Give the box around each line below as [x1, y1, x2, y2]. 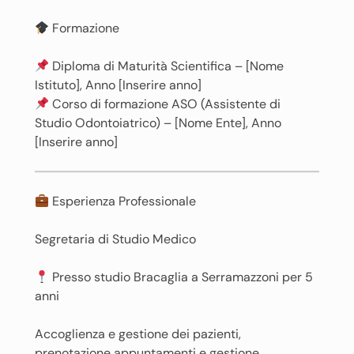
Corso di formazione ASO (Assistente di [49, 96, 281, 112]
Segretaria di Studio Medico [35, 231, 196, 247]
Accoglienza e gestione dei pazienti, [35, 326, 241, 342]
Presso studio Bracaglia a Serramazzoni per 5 [49, 269, 314, 285]
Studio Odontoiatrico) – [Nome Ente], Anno [35, 115, 281, 131]
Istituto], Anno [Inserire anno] [35, 77, 201, 93]
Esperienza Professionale [49, 193, 197, 209]
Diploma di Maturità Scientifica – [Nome [49, 58, 284, 74]
